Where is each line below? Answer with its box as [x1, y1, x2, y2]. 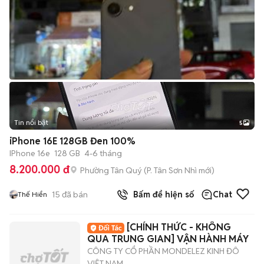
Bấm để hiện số [128, 189, 194, 200]
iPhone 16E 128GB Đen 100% [9, 135, 136, 147]
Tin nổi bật [14, 118, 48, 127]
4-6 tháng [84, 148, 122, 159]
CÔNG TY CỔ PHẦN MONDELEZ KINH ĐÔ [87, 246, 239, 256]
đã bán [60, 189, 88, 200]
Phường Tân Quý [80, 164, 142, 176]
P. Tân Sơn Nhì [147, 164, 197, 176]
